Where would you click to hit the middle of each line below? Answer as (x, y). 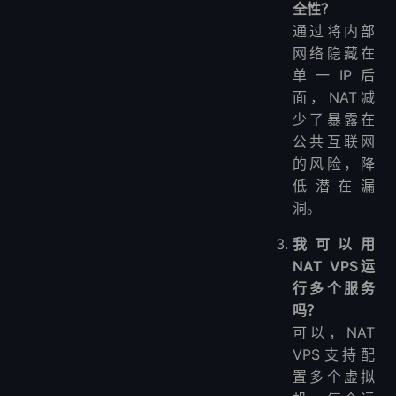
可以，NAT (334, 333)
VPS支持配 (334, 355)
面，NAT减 (334, 98)
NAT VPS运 (334, 267)
